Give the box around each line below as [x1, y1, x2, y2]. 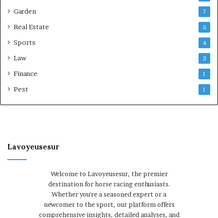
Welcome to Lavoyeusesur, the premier [50, 170, 168, 178]
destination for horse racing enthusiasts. [48, 180, 170, 188]
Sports [14, 38, 36, 47]
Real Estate [14, 23, 49, 31]
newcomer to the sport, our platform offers [43, 200, 175, 209]
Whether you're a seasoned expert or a [52, 190, 166, 199]
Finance [14, 70, 37, 78]
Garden [14, 7, 36, 16]
